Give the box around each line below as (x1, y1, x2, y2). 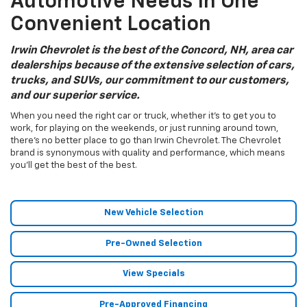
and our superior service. (10, 90, 142, 102)
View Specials (122, 269, 185, 279)
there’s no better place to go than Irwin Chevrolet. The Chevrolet (10, 136, 281, 146)
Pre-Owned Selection (105, 238, 202, 248)
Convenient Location (10, 14, 211, 36)
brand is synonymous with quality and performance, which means (10, 149, 285, 158)
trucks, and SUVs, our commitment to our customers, (10, 75, 289, 87)
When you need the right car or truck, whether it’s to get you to (10, 112, 276, 121)
